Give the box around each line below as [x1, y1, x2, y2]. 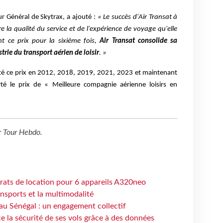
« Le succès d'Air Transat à [97, 13, 178, 21]
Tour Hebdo [2, 128, 40, 137]
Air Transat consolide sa [97, 37, 178, 45]
